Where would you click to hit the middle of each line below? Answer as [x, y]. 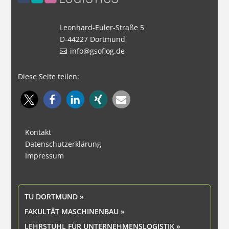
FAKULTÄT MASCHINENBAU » [74, 212]
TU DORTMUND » [54, 197]
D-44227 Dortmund [92, 39]
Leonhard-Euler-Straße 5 [102, 28]
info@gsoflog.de [97, 51]
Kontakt [38, 132]
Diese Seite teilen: [48, 77]
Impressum [44, 156]
